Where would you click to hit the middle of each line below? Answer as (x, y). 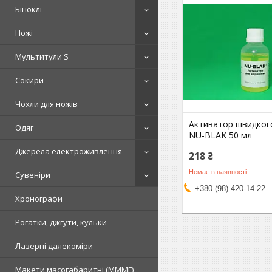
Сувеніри (33, 175)
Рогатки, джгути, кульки (61, 222)
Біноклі (29, 9)
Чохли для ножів (46, 104)
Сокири (29, 80)
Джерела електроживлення (69, 151)
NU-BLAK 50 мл (221, 135)
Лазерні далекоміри (54, 246)
